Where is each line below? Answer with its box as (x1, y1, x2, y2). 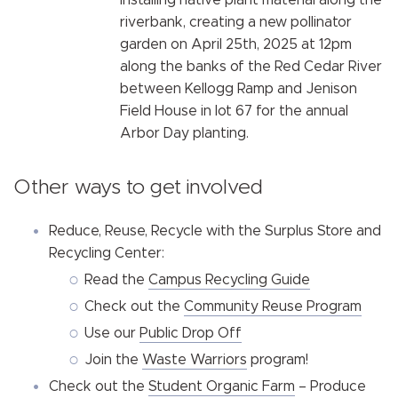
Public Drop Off (139, 325, 242, 340)
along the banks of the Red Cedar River (120, 60, 382, 75)
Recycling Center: (49, 245, 164, 260)
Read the (84, 272, 148, 287)
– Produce (295, 378, 366, 394)
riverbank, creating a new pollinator (120, 15, 352, 30)
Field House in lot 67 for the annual (120, 104, 348, 119)
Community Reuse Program (184, 298, 362, 314)
